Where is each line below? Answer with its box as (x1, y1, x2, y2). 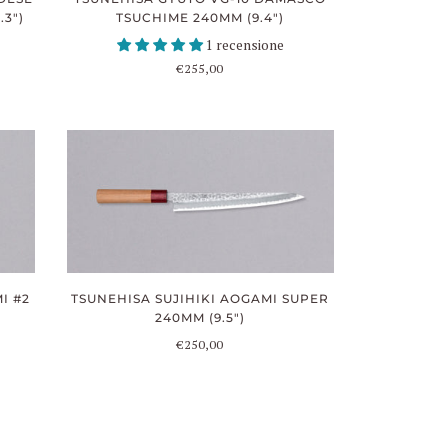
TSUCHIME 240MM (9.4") (116, 10, 285, 26)
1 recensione (205, 36, 284, 55)
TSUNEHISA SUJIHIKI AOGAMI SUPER (71, 290, 330, 306)
